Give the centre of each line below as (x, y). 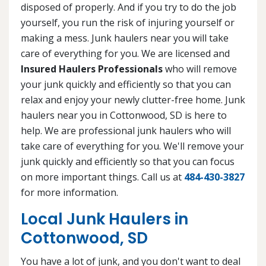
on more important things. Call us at (102, 177)
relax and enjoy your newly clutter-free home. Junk (133, 100)
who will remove (200, 69)
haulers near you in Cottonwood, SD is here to (124, 115)
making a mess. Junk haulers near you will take (125, 38)
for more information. (69, 193)
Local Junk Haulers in (104, 219)
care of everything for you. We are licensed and (125, 54)
